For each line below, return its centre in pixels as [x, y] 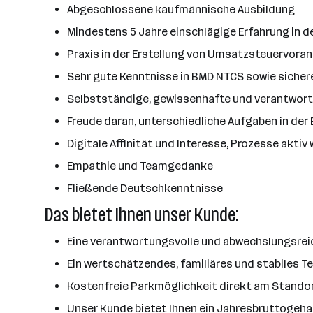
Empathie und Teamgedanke [140, 166]
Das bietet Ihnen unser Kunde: [141, 215]
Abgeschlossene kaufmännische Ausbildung [181, 9]
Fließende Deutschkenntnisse [145, 188]
